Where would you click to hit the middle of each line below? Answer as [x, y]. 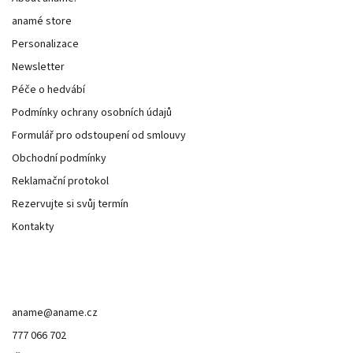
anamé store [42, 22]
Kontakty [33, 227]
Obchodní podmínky [59, 159]
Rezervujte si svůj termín [70, 204]
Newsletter [38, 67]
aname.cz [75, 313]
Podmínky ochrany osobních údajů [92, 113]
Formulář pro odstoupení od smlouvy [99, 136]
